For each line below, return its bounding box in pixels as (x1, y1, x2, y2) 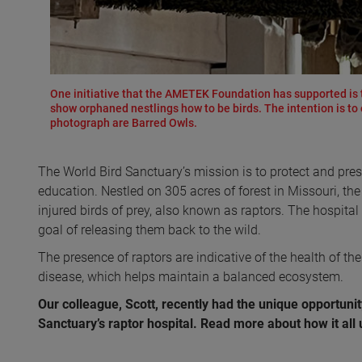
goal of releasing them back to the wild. (38, 222, 261, 238)
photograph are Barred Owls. (50, 116, 197, 130)
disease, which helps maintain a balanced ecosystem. (38, 269, 343, 285)
